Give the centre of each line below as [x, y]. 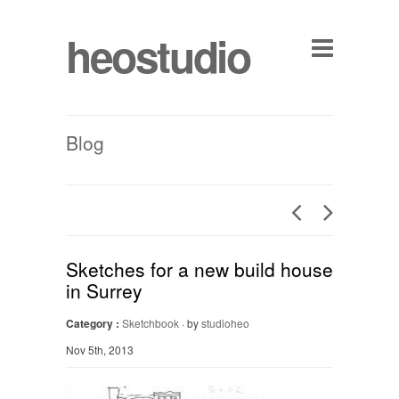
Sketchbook [151, 323]
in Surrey [104, 290]
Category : [93, 323]
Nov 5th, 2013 [100, 350]
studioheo [225, 323]
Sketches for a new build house [199, 269]
